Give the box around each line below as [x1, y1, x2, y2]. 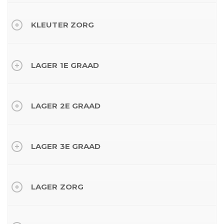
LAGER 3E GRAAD [31, 141, 101, 151]
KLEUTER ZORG [31, 20, 94, 29]
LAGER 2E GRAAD [31, 101, 101, 110]
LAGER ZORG [31, 182, 83, 191]
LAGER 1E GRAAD [31, 60, 99, 70]
